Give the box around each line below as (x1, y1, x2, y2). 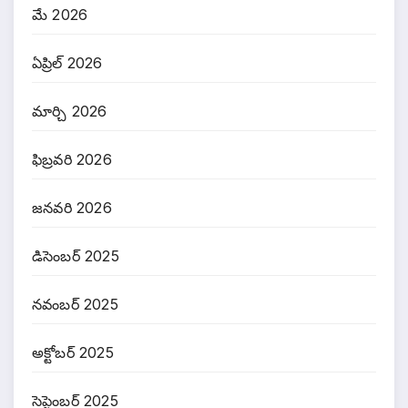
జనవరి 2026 (32, 198, 112, 217)
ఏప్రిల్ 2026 (32, 53, 103, 72)
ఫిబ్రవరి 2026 (32, 149, 112, 168)
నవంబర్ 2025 (32, 294, 118, 313)
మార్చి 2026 (32, 101, 107, 120)
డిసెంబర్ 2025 (32, 246, 119, 265)
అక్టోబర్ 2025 (32, 342, 114, 362)
